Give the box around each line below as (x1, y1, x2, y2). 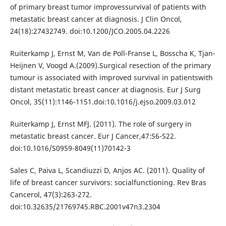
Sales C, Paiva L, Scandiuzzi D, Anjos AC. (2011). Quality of (10, 165, 205, 176)
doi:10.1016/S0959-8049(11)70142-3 (10, 143, 131, 153)
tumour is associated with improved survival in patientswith (10, 73, 213, 83)
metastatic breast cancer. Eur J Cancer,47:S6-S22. (10, 131, 176, 141)
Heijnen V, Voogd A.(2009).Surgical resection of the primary (10, 61, 211, 71)
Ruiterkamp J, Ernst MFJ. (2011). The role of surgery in (10, 119, 192, 129)
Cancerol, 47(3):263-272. (10, 190, 92, 200)
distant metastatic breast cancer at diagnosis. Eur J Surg (10, 85, 201, 95)
